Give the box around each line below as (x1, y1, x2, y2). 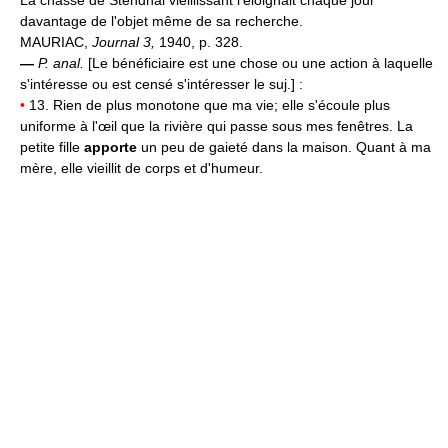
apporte (84, 139, 137, 156)
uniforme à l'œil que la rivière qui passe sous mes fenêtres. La (20, 118, 413, 135)
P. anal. (38, 55, 88, 72)
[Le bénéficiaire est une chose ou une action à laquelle (88, 55, 433, 72)
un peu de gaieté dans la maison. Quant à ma (137, 139, 431, 156)
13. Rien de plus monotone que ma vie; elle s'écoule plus (25, 97, 390, 114)
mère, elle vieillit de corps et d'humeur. (20, 160, 263, 177)
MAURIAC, (20, 34, 92, 51)
